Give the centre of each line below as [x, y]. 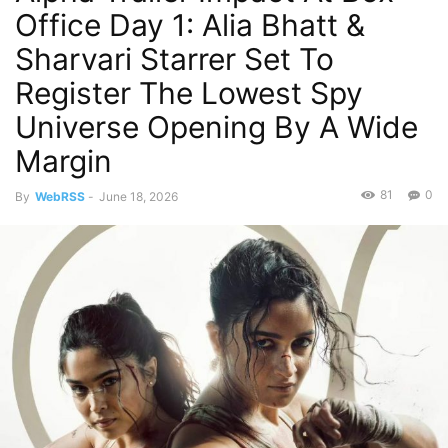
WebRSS [60, 196]
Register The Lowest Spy [189, 92]
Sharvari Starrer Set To [174, 58]
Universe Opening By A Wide [216, 126]
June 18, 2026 [138, 196]
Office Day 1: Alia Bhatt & [190, 24]
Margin [63, 160]
